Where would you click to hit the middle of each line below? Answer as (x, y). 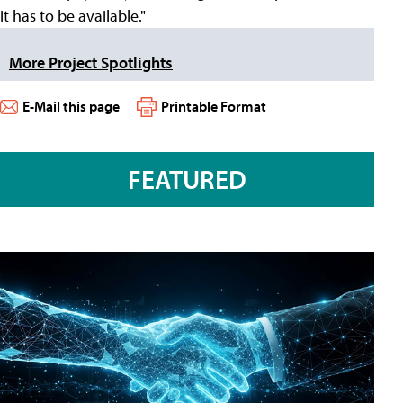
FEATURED (187, 179)
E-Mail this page (71, 106)
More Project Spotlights (91, 63)
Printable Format (214, 106)
